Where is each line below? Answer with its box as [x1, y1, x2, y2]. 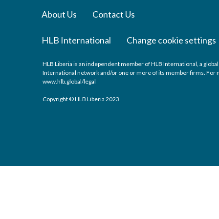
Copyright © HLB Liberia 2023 [43, 95, 119, 103]
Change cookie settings [127, 35, 216, 45]
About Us [42, 9, 77, 20]
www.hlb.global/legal [43, 78, 96, 85]
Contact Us [92, 9, 135, 20]
